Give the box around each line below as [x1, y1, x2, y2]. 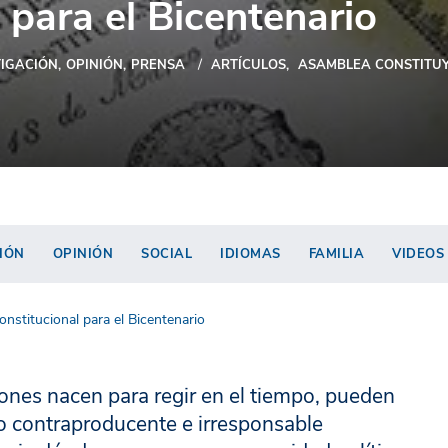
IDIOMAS [220, 245, 281, 263]
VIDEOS [392, 245, 444, 263]
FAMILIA [308, 245, 364, 263]
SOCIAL [141, 245, 192, 263]
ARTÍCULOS [211, 56, 286, 74]
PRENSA [131, 56, 185, 74]
